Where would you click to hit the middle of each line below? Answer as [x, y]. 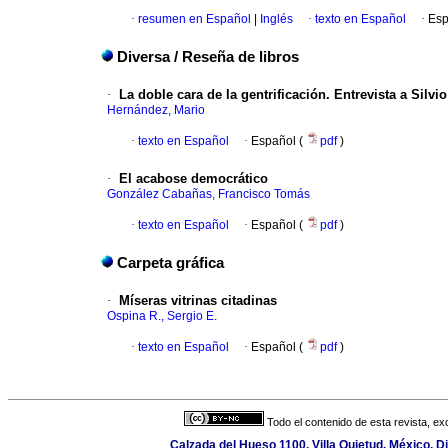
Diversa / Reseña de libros [208, 57]
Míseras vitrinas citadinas [198, 301]
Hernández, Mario [156, 110]
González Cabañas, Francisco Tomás [208, 194]
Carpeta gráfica [170, 263]
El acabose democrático [193, 179]
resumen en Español [194, 19]
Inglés [275, 19]
